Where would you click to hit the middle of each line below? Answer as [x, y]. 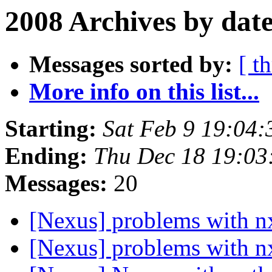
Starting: [51, 129]
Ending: [46, 156]
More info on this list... [144, 92]
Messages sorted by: [131, 64]
